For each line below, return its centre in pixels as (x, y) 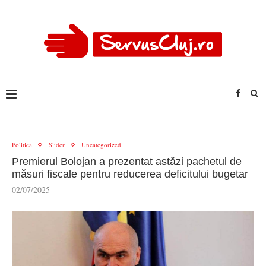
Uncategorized (101, 145)
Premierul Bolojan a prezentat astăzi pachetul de (127, 161)
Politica (22, 145)
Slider (57, 145)
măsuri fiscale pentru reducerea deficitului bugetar (130, 174)
